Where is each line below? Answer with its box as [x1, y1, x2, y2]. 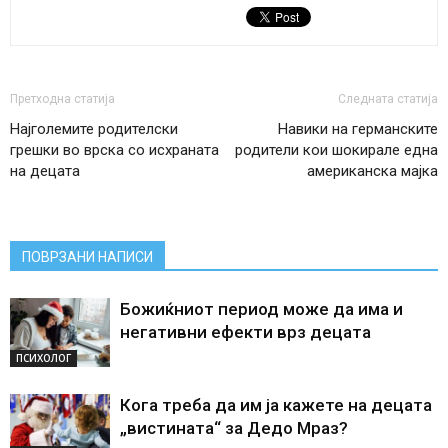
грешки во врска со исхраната [10, 140, 219, 159]
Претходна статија [10, 91, 115, 106]
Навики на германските [278, 119, 438, 138]
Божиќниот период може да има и [120, 298, 403, 319]
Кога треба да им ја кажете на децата [120, 394, 432, 415]
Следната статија [338, 91, 438, 106]
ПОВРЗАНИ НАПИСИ [22, 248, 153, 265]
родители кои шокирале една [235, 140, 438, 159]
